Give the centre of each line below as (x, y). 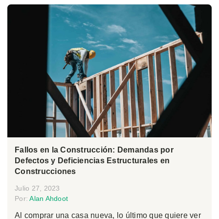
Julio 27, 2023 (37, 188)
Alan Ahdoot (49, 198)
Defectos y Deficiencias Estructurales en (92, 160)
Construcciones (45, 171)
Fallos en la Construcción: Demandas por (94, 150)
